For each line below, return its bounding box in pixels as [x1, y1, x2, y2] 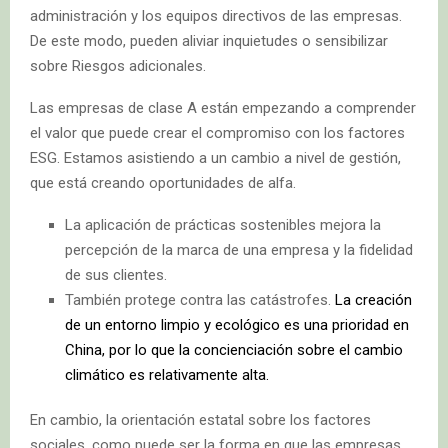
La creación [335, 290, 412, 309]
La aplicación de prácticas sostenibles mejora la [65, 215, 381, 234]
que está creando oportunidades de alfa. [30, 173, 296, 192]
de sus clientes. [65, 265, 167, 284]
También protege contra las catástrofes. [65, 290, 335, 309]
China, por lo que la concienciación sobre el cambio [65, 340, 403, 359]
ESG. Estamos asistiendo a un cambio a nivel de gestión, [30, 148, 401, 167]
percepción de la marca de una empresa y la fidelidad [65, 240, 413, 259]
